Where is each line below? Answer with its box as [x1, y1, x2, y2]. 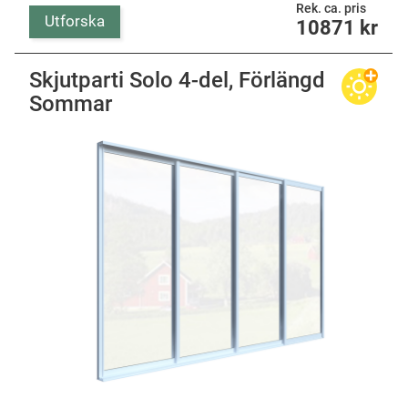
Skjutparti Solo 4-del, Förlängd [29, 66, 325, 93]
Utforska [45, 12, 105, 31]
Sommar [29, 90, 112, 117]
